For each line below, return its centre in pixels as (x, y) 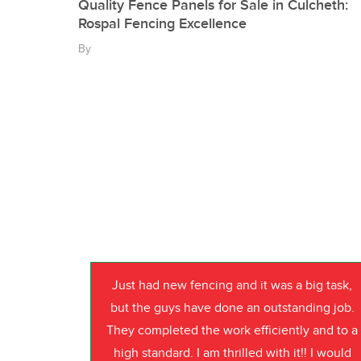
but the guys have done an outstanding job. (232, 309)
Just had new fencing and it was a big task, (232, 286)
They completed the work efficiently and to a (232, 331)
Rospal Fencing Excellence (162, 24)
